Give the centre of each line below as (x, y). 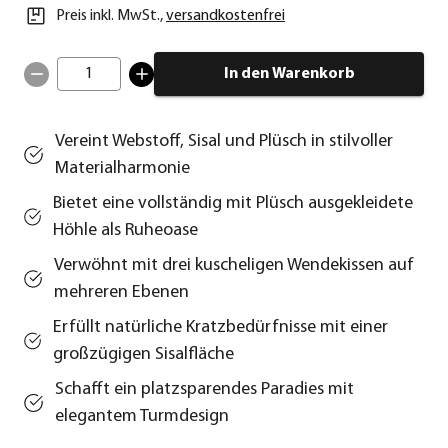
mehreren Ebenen (121, 293)
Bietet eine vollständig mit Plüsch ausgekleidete (233, 204)
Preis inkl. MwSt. (108, 16)
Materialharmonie (122, 169)
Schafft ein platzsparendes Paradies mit (204, 390)
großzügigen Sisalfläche (144, 355)
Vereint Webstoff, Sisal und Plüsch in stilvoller (223, 142)
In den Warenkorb (289, 74)
